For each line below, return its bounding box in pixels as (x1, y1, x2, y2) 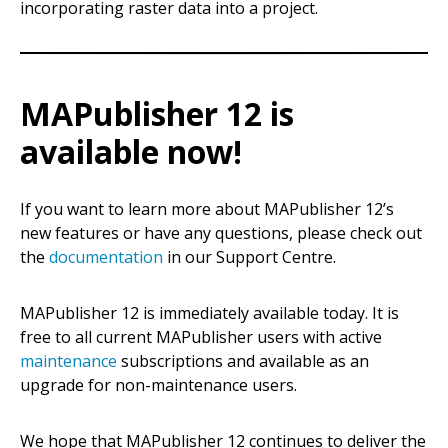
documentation (49, 245, 163, 268)
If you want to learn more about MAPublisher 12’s (20, 197, 394, 220)
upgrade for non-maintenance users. (20, 373, 297, 396)
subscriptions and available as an (117, 349, 369, 372)
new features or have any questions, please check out (20, 221, 422, 244)
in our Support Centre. (163, 245, 336, 268)
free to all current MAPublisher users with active (20, 325, 382, 348)
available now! (20, 130, 242, 173)
